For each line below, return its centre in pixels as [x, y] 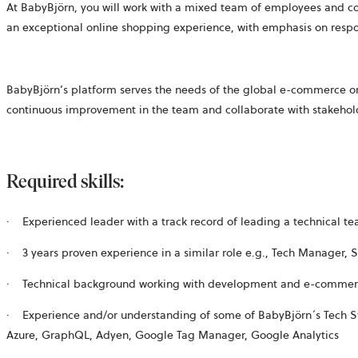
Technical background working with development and [163, 283]
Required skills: [67, 181]
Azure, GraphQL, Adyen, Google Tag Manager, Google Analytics [174, 334]
